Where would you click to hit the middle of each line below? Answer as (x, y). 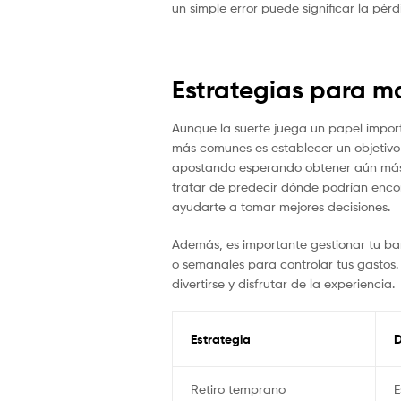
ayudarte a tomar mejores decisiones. (281, 207)
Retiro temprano (238, 389)
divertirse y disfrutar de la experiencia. (283, 284)
